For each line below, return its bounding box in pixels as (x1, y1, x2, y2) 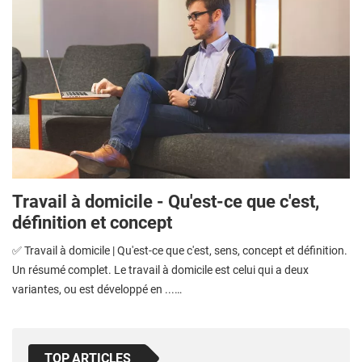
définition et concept (12, 212, 172, 234)
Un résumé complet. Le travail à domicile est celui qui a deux (12, 263, 309, 277)
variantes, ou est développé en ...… (12, 283, 182, 297)
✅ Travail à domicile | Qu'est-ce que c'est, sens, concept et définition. (12, 244, 347, 258)
